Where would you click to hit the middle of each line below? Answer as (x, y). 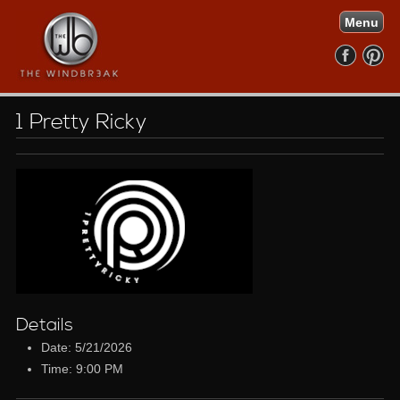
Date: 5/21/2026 (86, 347)
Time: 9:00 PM (82, 368)
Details (44, 325)
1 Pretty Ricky (81, 122)
